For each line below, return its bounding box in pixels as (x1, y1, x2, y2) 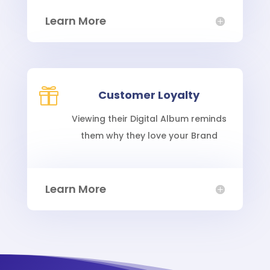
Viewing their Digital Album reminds (71, 113, 227, 125)
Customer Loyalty (98, 87, 200, 103)
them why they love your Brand (80, 130, 218, 142)
